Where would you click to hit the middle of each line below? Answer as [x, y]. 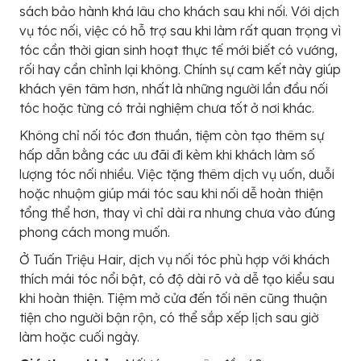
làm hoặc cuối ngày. [79, 336]
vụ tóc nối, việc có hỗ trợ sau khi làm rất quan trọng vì [180, 30]
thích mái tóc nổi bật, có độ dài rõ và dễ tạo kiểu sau [177, 278]
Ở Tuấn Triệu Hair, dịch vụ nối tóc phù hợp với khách [174, 259]
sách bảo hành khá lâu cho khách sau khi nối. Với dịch [179, 11]
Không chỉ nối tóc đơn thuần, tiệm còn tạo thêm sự [172, 135]
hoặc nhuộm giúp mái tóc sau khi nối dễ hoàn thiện [171, 193]
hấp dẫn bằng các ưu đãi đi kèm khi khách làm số [167, 154]
